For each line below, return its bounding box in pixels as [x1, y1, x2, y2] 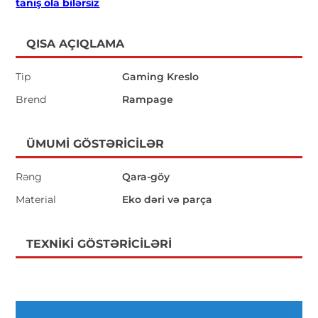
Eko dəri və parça [122, 192, 213, 206]
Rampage [122, 92, 174, 106]
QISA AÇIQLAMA [26, 36, 125, 50]
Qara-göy [122, 170, 170, 183]
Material [16, 192, 57, 206]
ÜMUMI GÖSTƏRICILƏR [26, 136, 165, 150]
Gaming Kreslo [122, 70, 199, 83]
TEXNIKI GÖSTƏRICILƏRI [26, 236, 172, 251]
